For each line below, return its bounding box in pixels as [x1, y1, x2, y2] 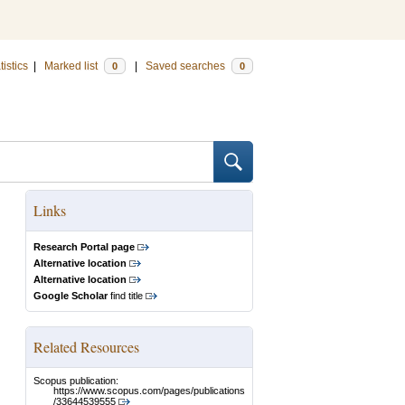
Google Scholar [33, 290, 108, 301]
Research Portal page [33, 241, 135, 252]
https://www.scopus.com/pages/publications [53, 385, 245, 397]
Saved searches [146, 60, 228, 72]
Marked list [44, 60, 100, 72]
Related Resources [33, 337, 139, 356]
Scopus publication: [33, 375, 118, 386]
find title [108, 290, 143, 301]
